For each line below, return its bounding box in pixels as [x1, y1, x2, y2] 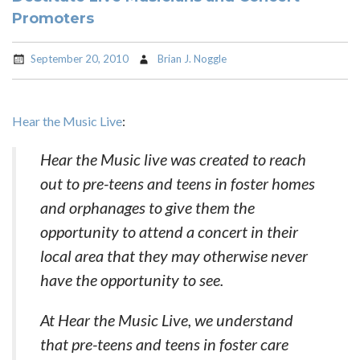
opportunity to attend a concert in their [40, 222, 298, 241]
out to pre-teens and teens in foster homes [40, 174, 315, 193]
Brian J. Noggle [157, 51, 227, 65]
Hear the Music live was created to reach [40, 149, 306, 169]
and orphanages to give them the [40, 198, 255, 217]
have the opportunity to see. [40, 270, 223, 289]
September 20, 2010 [31, 51, 129, 65]
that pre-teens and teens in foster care [40, 334, 288, 354]
